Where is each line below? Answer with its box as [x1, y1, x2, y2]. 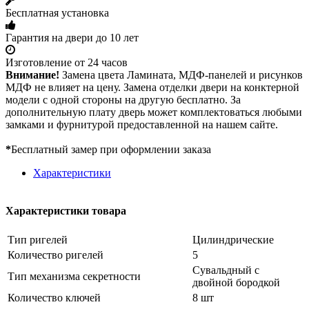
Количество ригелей [8, 249, 103, 261]
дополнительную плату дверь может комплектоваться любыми [6, 106, 302, 118]
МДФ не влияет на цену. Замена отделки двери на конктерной [6, 81, 299, 93]
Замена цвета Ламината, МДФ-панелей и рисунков [59, 68, 303, 81]
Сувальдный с [192, 264, 259, 277]
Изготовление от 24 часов [6, 56, 128, 68]
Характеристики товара [6, 205, 126, 217]
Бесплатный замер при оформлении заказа [11, 143, 211, 155]
